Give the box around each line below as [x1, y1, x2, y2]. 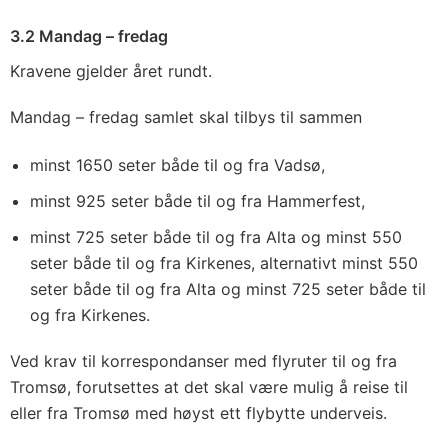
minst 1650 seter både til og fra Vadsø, [30, 155, 325, 175]
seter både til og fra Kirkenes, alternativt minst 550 [30, 253, 418, 273]
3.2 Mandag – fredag [10, 26, 168, 46]
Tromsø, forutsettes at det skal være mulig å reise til [10, 377, 408, 397]
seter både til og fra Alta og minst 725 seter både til [30, 279, 426, 299]
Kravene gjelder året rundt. [10, 61, 212, 81]
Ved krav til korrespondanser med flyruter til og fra [10, 351, 397, 371]
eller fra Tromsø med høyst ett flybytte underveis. [10, 403, 387, 423]
